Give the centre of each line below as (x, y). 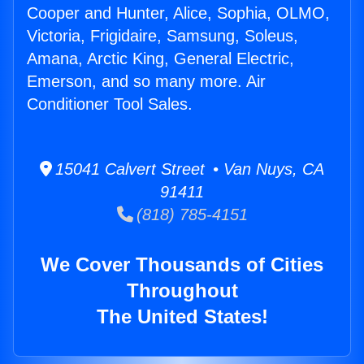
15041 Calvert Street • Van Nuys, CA (188, 169)
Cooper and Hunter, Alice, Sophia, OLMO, (178, 13)
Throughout (182, 291)
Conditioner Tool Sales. (110, 104)
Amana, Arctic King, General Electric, (160, 59)
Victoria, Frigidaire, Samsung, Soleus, (162, 36)
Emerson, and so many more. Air (146, 82)
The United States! (182, 317)
